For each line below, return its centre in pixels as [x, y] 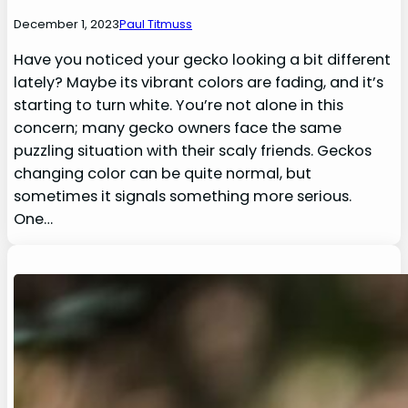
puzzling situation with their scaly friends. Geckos [193, 151]
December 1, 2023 [67, 24]
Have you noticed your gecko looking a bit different [203, 60]
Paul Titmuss [156, 24]
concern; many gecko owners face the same [178, 128]
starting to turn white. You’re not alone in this [179, 105]
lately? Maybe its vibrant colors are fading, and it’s [199, 82]
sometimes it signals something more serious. [183, 196]
